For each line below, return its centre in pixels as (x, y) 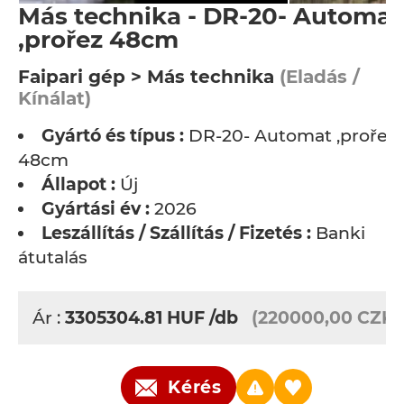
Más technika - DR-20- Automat (210, 16)
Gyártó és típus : (113, 136)
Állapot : (78, 184)
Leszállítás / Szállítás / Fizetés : (176, 233)
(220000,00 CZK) (326, 318)
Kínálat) (55, 98)
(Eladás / (317, 77)
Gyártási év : (96, 209)
